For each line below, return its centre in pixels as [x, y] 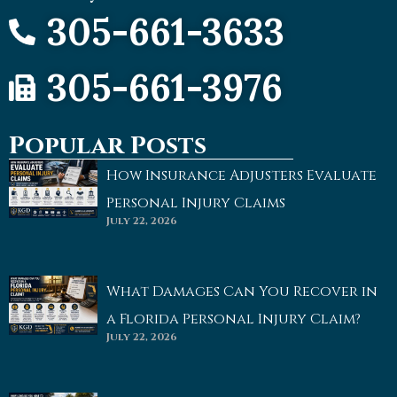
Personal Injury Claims [196, 202]
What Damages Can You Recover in [242, 292]
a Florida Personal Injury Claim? [234, 319]
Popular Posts [108, 145]
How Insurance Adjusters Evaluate [241, 175]
